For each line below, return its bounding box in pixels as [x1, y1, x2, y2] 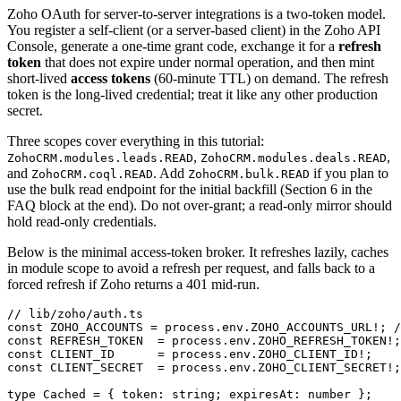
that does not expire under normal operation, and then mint [41, 55, 374, 71]
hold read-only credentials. [7, 214, 157, 230]
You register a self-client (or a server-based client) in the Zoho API [7, 22, 380, 38]
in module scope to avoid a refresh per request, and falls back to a [7, 260, 375, 277]
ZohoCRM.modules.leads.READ [7, 151, 193, 166]
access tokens [71, 71, 150, 87]
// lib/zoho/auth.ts [7, 307, 143, 321]
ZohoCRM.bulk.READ [188, 167, 310, 182]
